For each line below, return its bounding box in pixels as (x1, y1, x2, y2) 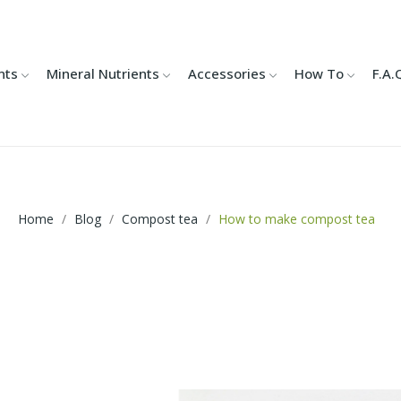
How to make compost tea (218, 210, 375, 227)
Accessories (187, 64, 266, 82)
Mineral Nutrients (46, 64, 159, 82)
